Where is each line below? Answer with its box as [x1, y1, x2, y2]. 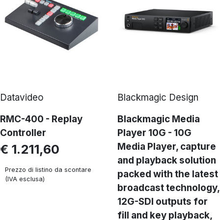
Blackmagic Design [117, 92, 198, 103]
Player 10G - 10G [117, 127, 192, 138]
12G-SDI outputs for [117, 196, 208, 207]
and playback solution [117, 155, 216, 166]
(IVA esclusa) [5, 175, 45, 183]
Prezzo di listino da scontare [5, 166, 91, 173]
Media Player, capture [117, 141, 216, 152]
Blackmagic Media [117, 113, 200, 125]
